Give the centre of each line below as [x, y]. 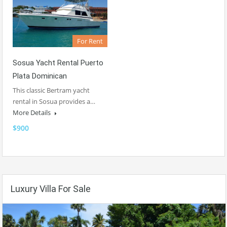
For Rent [90, 41]
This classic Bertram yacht [51, 90]
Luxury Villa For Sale [51, 189]
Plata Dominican [40, 76]
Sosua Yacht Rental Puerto [58, 63]
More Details [32, 113]
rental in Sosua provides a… [54, 102]
